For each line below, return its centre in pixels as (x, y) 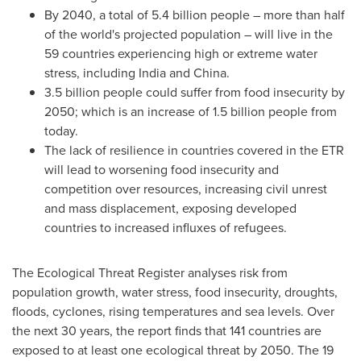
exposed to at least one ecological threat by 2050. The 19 (173, 350)
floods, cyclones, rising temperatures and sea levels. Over (173, 311)
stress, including (91, 73)
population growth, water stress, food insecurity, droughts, (175, 292)
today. (61, 131)
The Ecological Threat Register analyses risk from (150, 273)
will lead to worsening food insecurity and (162, 170)
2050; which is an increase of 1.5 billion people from (191, 112)
